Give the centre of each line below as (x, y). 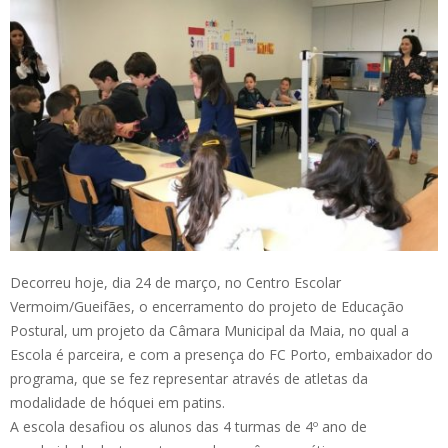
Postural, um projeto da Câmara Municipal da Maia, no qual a (209, 331)
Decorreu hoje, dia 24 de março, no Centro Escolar (175, 283)
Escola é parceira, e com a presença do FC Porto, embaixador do (221, 355)
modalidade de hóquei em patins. (117, 403)
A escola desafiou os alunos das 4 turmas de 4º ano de (188, 427)
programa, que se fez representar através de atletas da (189, 379)
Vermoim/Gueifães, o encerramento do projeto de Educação (207, 307)
